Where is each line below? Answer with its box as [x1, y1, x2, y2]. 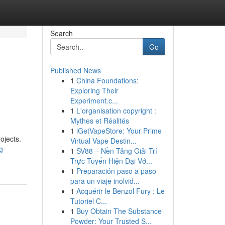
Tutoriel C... [70, 196, 107, 206]
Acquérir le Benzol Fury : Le [76, 186, 165, 196]
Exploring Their [70, 85, 119, 95]
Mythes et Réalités [70, 116, 129, 126]
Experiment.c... [70, 95, 118, 105]
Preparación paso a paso [76, 166, 156, 176]
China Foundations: [76, 75, 139, 85]
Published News [50, 65, 101, 75]
